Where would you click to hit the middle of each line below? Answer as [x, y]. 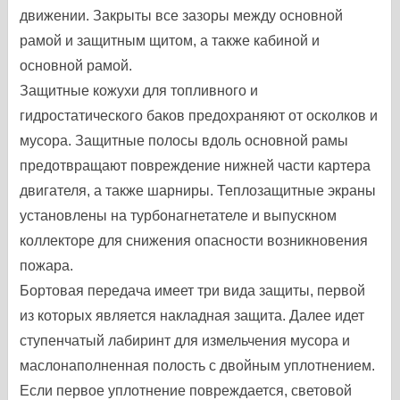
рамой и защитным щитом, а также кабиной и [170, 41]
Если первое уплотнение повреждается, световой [186, 391]
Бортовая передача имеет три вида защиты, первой [193, 291]
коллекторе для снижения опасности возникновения [194, 241]
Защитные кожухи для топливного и [139, 91]
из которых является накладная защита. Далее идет [192, 316]
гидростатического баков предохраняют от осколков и [199, 116]
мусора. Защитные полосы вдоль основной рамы [184, 141]
